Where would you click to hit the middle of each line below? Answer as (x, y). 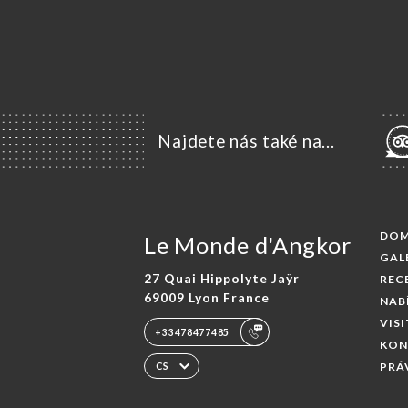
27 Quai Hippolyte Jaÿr (221, 279)
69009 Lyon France (206, 298)
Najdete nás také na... (246, 141)
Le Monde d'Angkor (247, 245)
